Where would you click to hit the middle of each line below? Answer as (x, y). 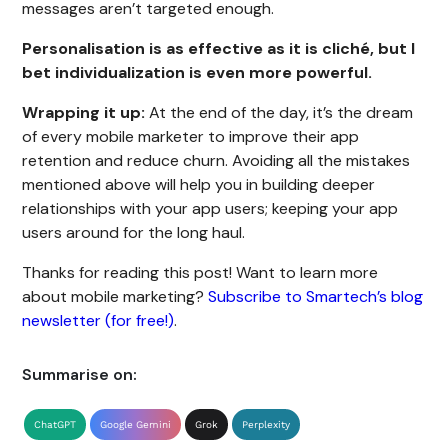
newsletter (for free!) (98, 321)
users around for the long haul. (134, 233)
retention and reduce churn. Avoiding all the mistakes (216, 161)
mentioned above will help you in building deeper (199, 185)
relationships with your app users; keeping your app (210, 209)
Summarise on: (80, 375)
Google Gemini (136, 425)
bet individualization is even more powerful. (197, 73)
